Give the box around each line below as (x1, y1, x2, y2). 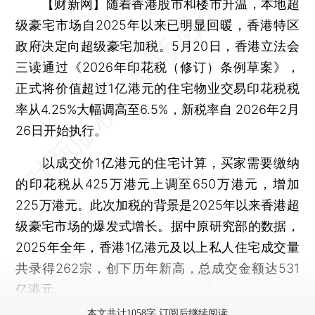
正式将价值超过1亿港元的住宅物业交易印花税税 (15, 80, 300, 96)
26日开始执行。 (15, 122, 108, 138)
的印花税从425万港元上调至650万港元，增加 (15, 176, 300, 191)
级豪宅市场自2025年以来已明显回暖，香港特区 (15, 17, 300, 32)
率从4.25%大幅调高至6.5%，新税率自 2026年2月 (15, 101, 300, 117)
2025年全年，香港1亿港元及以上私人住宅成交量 (15, 239, 300, 255)
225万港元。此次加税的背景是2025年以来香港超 (15, 197, 300, 212)
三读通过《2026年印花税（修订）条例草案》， (15, 59, 300, 75)
